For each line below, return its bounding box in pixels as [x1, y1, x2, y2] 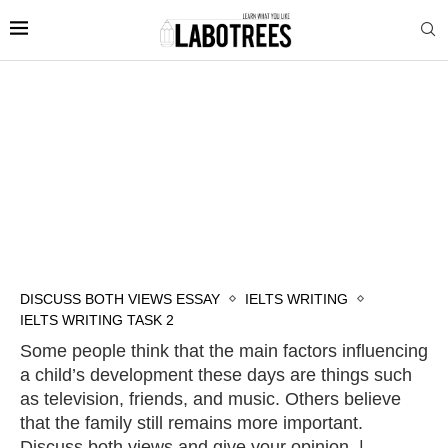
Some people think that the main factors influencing [20, 340, 428, 361]
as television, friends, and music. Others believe [20, 388, 401, 409]
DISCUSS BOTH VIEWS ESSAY [20, 290, 220, 307]
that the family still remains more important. [20, 412, 363, 433]
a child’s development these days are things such [20, 364, 412, 385]
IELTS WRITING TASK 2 [20, 311, 174, 328]
